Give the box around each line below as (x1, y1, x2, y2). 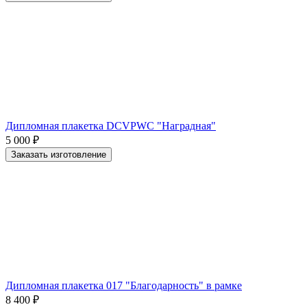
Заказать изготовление (11, 149, 106, 160)
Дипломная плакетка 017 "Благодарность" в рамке (5, 279, 242, 291)
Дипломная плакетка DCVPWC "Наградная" (5, 119, 216, 132)
